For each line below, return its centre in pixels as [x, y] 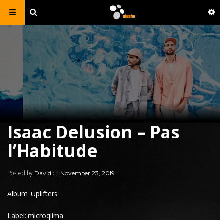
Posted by [21, 173]
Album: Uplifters [32, 194]
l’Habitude [53, 151]
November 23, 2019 [88, 173]
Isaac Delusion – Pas [94, 132]
